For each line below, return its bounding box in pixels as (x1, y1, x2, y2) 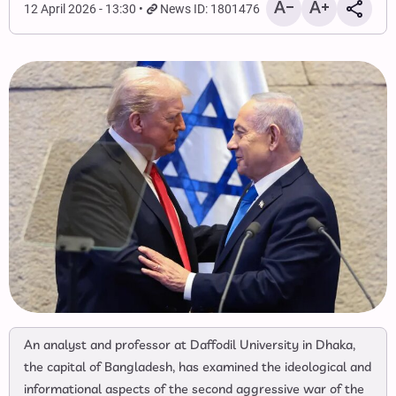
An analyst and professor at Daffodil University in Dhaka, (24, 337, 355, 355)
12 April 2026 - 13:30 (24, 2, 136, 16)
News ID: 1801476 (160, 2, 261, 16)
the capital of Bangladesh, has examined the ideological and (24, 359, 371, 377)
